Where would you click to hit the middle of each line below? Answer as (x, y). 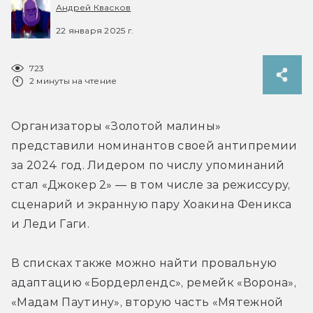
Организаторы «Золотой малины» (116, 126)
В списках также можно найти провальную (144, 263)
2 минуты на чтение (73, 80)
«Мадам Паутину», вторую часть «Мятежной (147, 302)
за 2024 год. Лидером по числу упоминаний (148, 165)
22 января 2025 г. (95, 30)
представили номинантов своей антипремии (154, 145)
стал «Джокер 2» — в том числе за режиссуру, (151, 184)
